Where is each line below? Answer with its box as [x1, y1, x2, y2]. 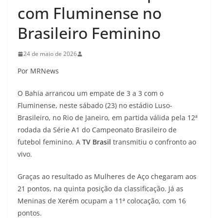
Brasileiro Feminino [18, 22, 161, 43]
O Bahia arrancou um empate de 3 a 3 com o [18, 89, 163, 98]
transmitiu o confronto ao [111, 137, 196, 146]
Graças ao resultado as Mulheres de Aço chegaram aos [18, 172, 197, 181]
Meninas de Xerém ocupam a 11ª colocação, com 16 [18, 196, 186, 205]
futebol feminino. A [18, 137, 82, 146]
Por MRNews [18, 66, 59, 75]
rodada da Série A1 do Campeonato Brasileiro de [18, 125, 177, 134]
